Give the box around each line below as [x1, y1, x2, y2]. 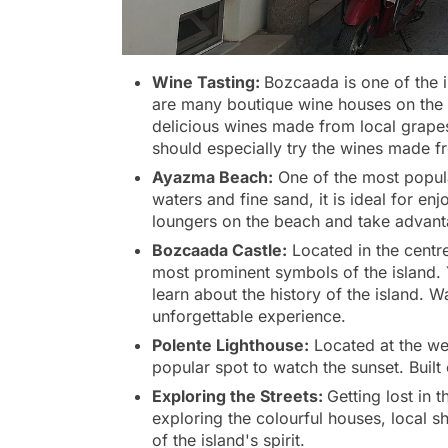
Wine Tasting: [152, 71, 264, 92]
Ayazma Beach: [152, 166, 273, 187]
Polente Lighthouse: [152, 334, 309, 355]
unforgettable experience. [152, 305, 346, 326]
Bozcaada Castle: [152, 239, 287, 260]
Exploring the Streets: [152, 385, 327, 406]
